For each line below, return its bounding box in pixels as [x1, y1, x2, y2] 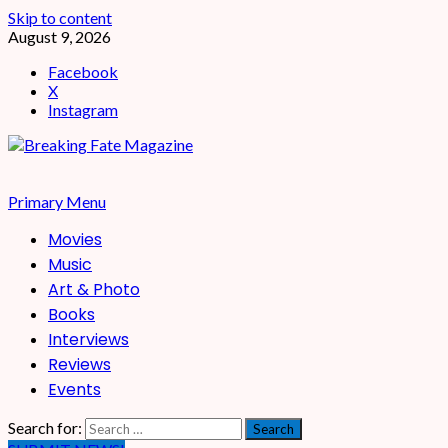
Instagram [48, 100, 118, 119]
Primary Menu [8, 192, 106, 211]
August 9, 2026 [8, 27, 111, 46]
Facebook [48, 62, 118, 81]
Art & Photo [48, 278, 140, 301]
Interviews [48, 328, 129, 351]
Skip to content [8, 8, 112, 27]
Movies [48, 228, 102, 251]
